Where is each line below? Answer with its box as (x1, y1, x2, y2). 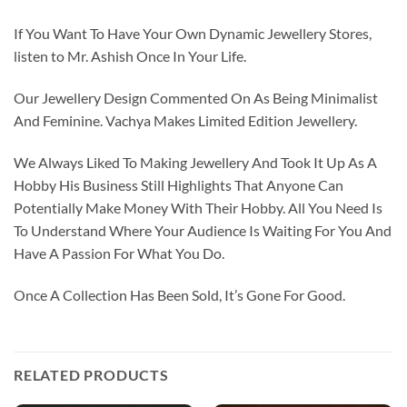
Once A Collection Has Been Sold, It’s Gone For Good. (14, 285, 345, 303)
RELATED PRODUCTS (14, 366, 169, 384)
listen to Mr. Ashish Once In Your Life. (14, 47, 246, 65)
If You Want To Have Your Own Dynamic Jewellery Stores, (14, 25, 372, 43)
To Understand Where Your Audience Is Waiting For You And (14, 221, 392, 239)
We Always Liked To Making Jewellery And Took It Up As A (14, 153, 377, 171)
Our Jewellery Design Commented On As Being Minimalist (14, 89, 378, 107)
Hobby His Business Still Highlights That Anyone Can (14, 175, 343, 194)
